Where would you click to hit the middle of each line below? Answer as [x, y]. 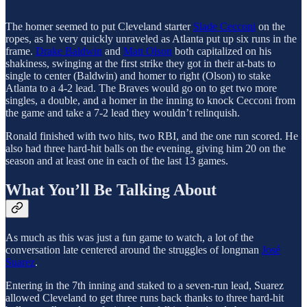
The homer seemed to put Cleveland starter [99, 27]
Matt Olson [148, 51]
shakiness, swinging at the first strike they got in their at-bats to [140, 64]
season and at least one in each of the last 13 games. [117, 161]
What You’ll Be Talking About [111, 190]
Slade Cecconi [224, 27]
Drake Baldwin [69, 51]
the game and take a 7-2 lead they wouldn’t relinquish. [123, 113]
